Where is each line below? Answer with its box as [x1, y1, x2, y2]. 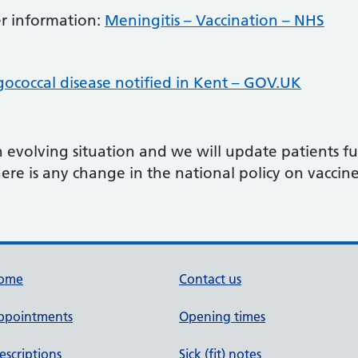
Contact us [179, 271, 241, 287]
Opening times [179, 308, 265, 324]
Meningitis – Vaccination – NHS [105, 11, 324, 30]
